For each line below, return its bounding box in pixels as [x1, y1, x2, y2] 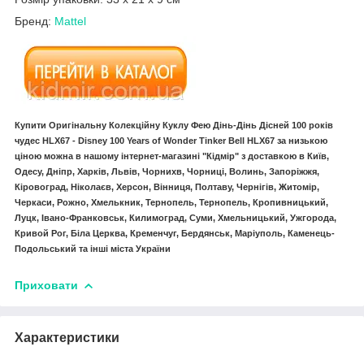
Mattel [54, 15, 86, 28]
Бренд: [15, 15, 54, 28]
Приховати [15, 278, 78, 292]
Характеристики [15, 330, 119, 344]
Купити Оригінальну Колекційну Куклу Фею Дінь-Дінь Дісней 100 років [15, 120, 333, 131]
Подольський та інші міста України [15, 244, 171, 254]
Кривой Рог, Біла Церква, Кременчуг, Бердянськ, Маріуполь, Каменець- [15, 228, 335, 239]
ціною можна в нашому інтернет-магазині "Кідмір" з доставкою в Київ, [15, 151, 329, 162]
